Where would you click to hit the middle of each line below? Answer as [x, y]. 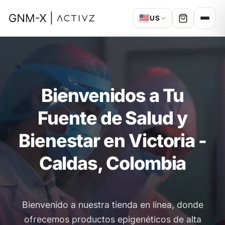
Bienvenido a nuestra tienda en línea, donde [113, 204]
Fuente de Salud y [113, 118]
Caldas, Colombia [113, 163]
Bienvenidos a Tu [113, 95]
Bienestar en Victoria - [113, 140]
